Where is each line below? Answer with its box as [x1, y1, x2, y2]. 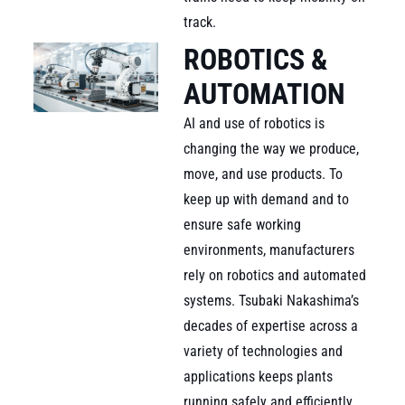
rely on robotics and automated [184, 266, 367, 284]
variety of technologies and [184, 342, 344, 360]
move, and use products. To [184, 165, 344, 183]
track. [184, 13, 217, 31]
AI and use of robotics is [184, 114, 325, 132]
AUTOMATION [184, 76, 346, 111]
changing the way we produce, [184, 139, 360, 157]
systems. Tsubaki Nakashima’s [184, 291, 360, 309]
